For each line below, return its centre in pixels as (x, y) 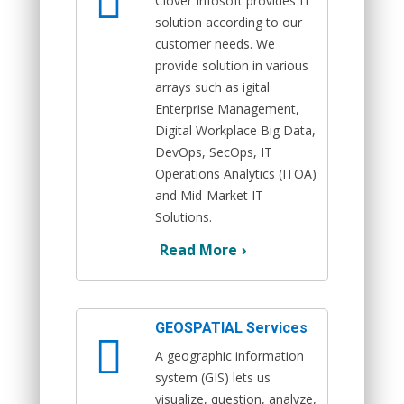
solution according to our (229, 22)
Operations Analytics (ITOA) (236, 173)
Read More (198, 249)
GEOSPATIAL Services (231, 327)
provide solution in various (232, 65)
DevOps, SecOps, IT (214, 151)
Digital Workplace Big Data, (235, 130)
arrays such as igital (212, 87)
